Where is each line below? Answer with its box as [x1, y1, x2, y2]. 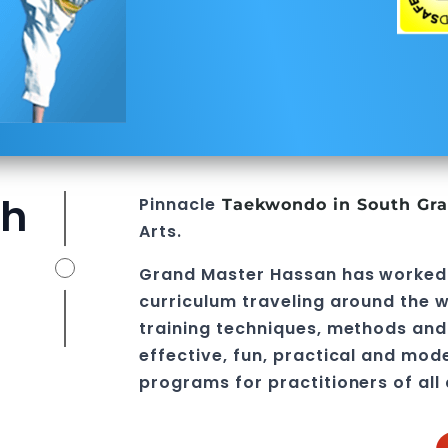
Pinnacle [139, 193, 217, 216]
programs [139, 371, 231, 394]
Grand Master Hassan [139, 263, 342, 286]
